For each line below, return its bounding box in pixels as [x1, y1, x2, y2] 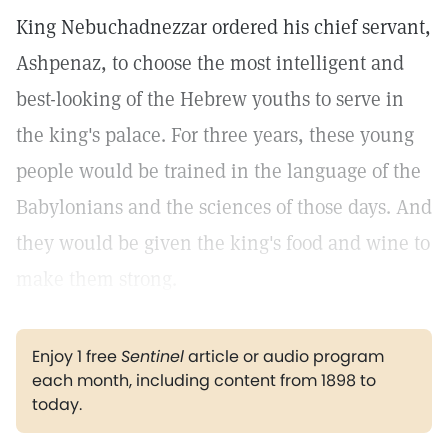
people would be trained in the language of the [16, 158, 421, 184]
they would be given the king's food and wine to [16, 230, 430, 256]
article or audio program [184, 345, 384, 368]
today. [32, 393, 82, 416]
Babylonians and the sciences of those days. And [16, 194, 432, 220]
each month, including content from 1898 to [32, 369, 376, 392]
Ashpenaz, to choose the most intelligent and [16, 50, 404, 76]
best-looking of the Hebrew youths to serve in [16, 86, 404, 112]
